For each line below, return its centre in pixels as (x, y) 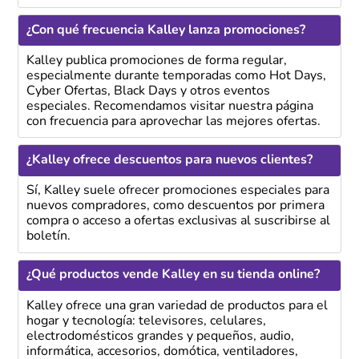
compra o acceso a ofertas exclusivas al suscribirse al (178, 222)
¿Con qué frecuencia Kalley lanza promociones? (165, 30)
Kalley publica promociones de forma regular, (156, 61)
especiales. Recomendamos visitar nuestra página (169, 106)
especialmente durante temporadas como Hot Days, (176, 76)
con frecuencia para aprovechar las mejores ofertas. (173, 121)
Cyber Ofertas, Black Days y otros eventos (148, 91)
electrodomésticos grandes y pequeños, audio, (160, 336)
